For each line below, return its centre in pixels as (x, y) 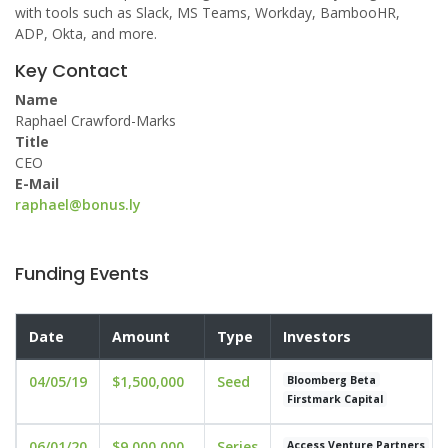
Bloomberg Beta (332, 379)
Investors (317, 336)
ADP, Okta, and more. (86, 33)
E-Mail (37, 183)
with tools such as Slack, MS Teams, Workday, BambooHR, (207, 12)
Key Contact (71, 70)
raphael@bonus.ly (78, 204)
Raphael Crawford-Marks (95, 120)
